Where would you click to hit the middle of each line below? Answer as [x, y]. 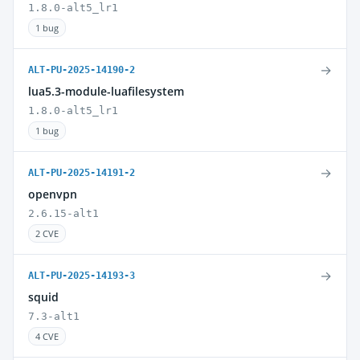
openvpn [53, 194]
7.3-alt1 [54, 316]
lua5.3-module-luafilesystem [106, 91]
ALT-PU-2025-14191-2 [82, 173]
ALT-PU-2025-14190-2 [82, 70]
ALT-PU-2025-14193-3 [82, 276]
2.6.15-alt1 [63, 213]
